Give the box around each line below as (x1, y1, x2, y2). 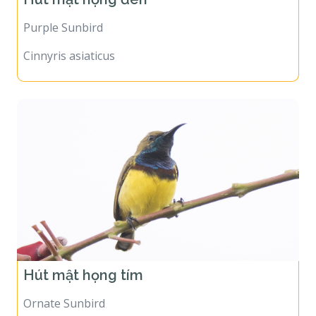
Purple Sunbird (23, 10, 103, 26)
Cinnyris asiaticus (23, 38, 115, 54)
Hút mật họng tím (23, 257, 147, 274)
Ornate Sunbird (23, 286, 105, 302)
